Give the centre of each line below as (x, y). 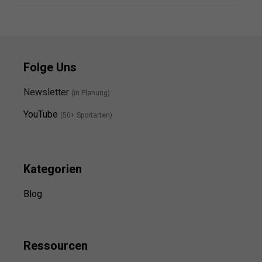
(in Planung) (91, 93)
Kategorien (53, 169)
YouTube (41, 115)
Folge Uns (50, 68)
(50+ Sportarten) (86, 115)
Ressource (52, 246)
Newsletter (47, 92)
